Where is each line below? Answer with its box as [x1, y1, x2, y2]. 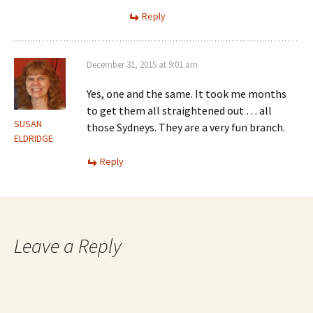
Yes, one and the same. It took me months [87, 87, 286, 101]
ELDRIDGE [14, 132, 53, 145]
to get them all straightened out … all [87, 103, 272, 117]
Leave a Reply [14, 233, 122, 259]
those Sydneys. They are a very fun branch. [87, 120, 285, 134]
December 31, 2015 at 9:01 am [87, 59, 198, 71]
